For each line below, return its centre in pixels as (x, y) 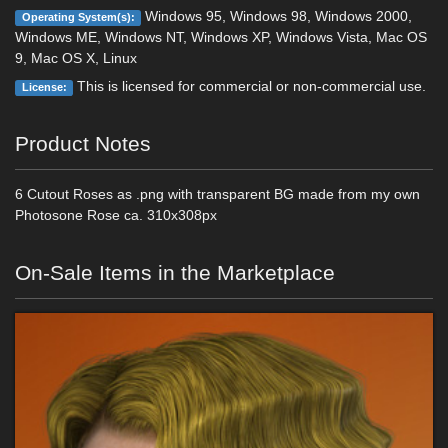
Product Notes (83, 143)
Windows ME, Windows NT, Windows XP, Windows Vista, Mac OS (221, 37)
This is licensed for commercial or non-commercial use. (250, 86)
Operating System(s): (78, 17)
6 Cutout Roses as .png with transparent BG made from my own (217, 194)
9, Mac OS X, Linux (76, 58)
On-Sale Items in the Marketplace (175, 272)
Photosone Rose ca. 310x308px (116, 215)
